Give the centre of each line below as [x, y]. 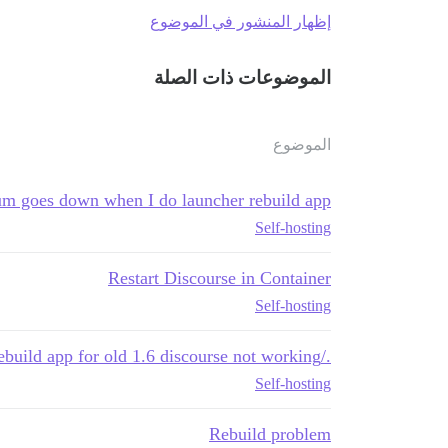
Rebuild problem [270, 433]
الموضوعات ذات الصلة [242, 77]
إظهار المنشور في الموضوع [240, 21]
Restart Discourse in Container [219, 277]
